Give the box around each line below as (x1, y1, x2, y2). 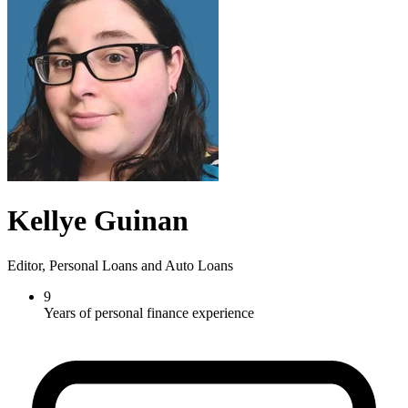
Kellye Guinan (7, 204, 189, 238)
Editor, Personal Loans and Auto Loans (7, 257, 233, 273)
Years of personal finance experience (44, 304, 254, 321)
